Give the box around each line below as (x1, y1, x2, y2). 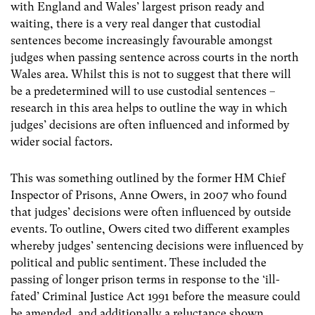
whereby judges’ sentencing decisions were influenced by (11, 238, 304, 252)
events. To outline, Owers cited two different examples (11, 221, 290, 236)
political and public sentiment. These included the (11, 255, 266, 269)
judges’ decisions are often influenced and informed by (11, 118, 290, 132)
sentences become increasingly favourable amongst (11, 34, 273, 48)
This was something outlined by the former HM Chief (11, 171, 285, 185)
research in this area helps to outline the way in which (11, 101, 288, 115)
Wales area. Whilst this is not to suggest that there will (11, 67, 291, 82)
